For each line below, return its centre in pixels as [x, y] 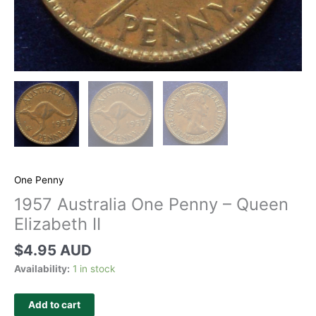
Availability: [42, 268]
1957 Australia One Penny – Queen [151, 204]
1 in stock [94, 268]
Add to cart [54, 304]
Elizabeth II [57, 224]
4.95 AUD [57, 250]
